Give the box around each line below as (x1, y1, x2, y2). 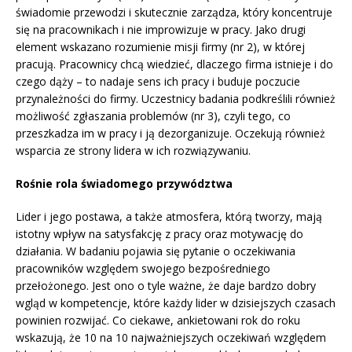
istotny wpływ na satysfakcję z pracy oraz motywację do (16, 226, 303, 242)
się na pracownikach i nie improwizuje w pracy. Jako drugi (16, 22, 306, 38)
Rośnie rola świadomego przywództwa (16, 176, 233, 192)
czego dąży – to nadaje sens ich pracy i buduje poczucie (16, 74, 300, 90)
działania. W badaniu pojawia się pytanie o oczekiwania (16, 244, 295, 259)
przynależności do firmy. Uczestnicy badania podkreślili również (16, 91, 335, 107)
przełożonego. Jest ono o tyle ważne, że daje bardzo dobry (16, 278, 316, 294)
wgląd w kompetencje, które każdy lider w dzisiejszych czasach (16, 295, 335, 311)
